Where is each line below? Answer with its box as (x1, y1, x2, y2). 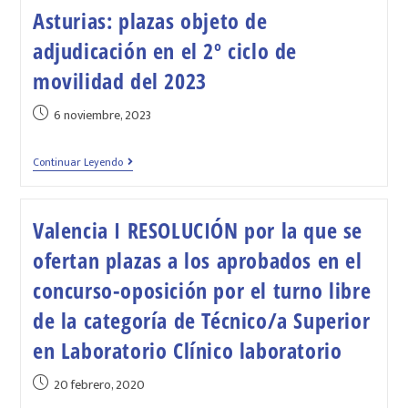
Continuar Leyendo (32, 152, 123, 171)
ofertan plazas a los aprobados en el (32, 245, 362, 276)
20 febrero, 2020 (53, 374, 145, 396)
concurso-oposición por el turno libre (32, 275, 372, 306)
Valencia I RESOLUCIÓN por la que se (32, 215, 362, 246)
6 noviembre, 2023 (53, 104, 151, 126)
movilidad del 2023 (32, 65, 207, 96)
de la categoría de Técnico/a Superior (32, 305, 371, 336)
